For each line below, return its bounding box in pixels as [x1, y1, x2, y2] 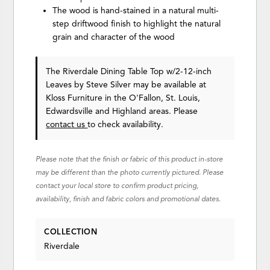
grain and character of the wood [52, 31, 175, 42]
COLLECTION [44, 227, 98, 237]
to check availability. [87, 119, 164, 130]
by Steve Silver [74, 79, 131, 90]
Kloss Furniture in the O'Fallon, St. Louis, [46, 92, 201, 103]
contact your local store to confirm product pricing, [36, 181, 199, 190]
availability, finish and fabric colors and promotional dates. [36, 194, 221, 203]
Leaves [46, 79, 75, 90]
